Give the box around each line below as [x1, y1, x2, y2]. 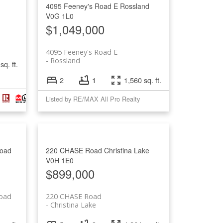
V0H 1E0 [46, 155, 74, 165]
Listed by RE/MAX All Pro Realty [46, 94, 140, 104]
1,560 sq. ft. [124, 74, 162, 85]
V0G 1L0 [46, 10, 74, 21]
